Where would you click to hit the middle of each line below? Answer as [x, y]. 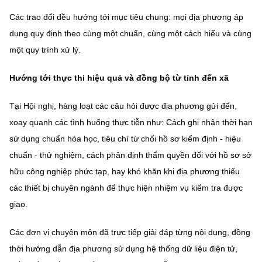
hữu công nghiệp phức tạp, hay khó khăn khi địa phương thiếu [125, 171]
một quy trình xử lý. [45, 50]
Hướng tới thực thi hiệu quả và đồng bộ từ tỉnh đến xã [119, 78]
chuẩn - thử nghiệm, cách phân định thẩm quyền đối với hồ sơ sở [130, 155]
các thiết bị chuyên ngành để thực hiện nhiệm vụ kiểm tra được [126, 188]
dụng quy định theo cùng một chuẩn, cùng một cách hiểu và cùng [130, 33]
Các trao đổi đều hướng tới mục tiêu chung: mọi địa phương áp [126, 17]
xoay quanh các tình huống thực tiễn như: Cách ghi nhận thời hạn [131, 122]
